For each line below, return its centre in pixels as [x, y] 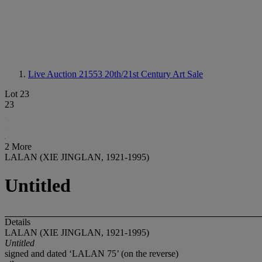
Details [18, 222]
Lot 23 [17, 94]
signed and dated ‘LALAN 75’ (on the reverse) [92, 253]
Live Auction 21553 [66, 74]
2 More [18, 146]
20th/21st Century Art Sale [154, 74]
